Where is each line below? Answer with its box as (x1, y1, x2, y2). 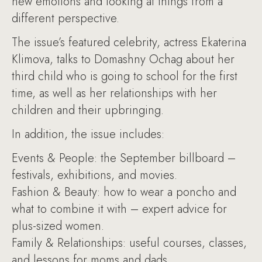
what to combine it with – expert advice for (12, 200, 227, 218)
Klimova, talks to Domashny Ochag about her (12, 50, 235, 68)
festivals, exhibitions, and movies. (12, 166, 177, 184)
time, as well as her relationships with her (12, 84, 217, 102)
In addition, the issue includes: (12, 125, 164, 143)
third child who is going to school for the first (12, 67, 237, 85)
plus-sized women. (12, 217, 104, 235)
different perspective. (12, 9, 119, 27)
